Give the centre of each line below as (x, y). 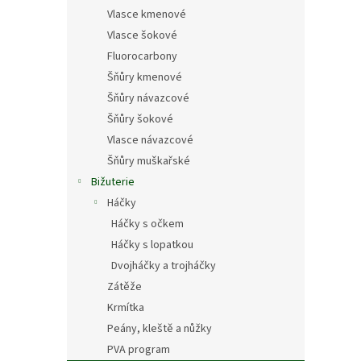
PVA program (139, 350)
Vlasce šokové (142, 35)
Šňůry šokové (140, 119)
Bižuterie (113, 182)
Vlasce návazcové (150, 140)
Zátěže (124, 287)
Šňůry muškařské (149, 161)
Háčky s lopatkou (152, 245)
